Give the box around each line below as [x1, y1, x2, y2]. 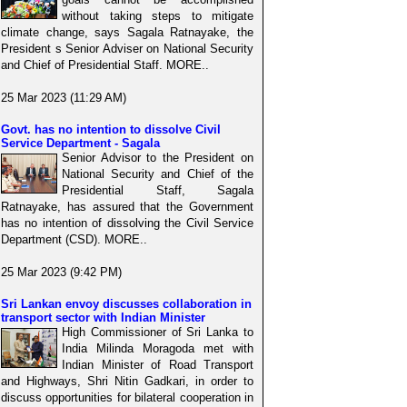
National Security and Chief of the [62, 166, 253, 181]
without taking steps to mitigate [62, 8, 253, 23]
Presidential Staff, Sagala [62, 183, 253, 197]
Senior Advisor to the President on [62, 150, 253, 164]
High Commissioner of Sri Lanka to [62, 324, 253, 339]
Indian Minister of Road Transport [62, 357, 253, 372]
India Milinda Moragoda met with [62, 341, 253, 355]
